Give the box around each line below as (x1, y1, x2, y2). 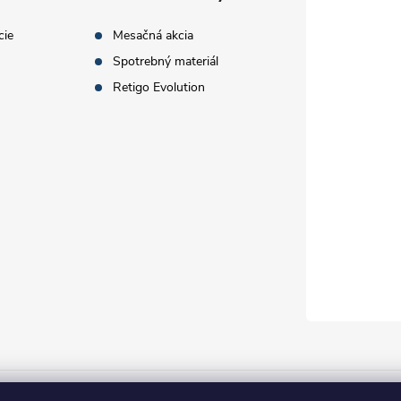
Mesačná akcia (113, 27, 194, 44)
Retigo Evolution (113, 79, 206, 96)
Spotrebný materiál (113, 53, 219, 70)
